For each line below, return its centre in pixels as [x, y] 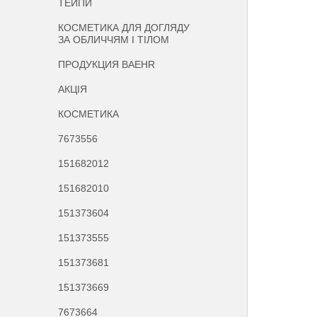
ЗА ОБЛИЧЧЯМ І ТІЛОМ [114, 40]
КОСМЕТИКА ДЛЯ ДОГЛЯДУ [124, 28]
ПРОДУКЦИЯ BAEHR [107, 64]
